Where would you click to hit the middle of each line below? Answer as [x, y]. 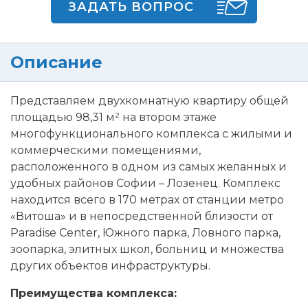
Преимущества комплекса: [93, 294]
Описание [56, 63]
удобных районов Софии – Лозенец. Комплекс [145, 184]
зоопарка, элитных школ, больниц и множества [147, 250]
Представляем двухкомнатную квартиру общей [150, 101]
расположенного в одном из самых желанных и [148, 167]
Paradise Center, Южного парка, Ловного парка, [145, 233]
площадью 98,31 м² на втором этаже [113, 118]
